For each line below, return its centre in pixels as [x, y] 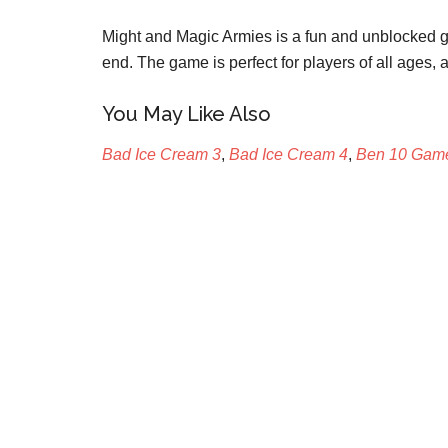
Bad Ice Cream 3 [161, 154]
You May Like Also [186, 114]
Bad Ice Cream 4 [288, 154]
